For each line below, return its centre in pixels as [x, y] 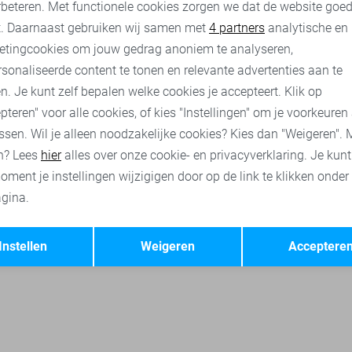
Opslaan [282, 229]
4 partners [237, 27]
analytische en [306, 27]
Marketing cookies [256, 20]
